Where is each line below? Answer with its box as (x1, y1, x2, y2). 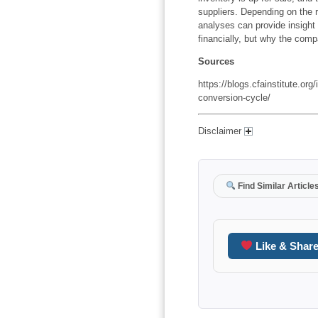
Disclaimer (197, 125, 244, 136)
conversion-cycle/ (197, 92, 270, 103)
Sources (197, 55, 234, 67)
